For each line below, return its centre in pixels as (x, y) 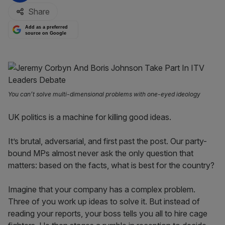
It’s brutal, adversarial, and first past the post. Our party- (107, 141)
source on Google (46, 33)
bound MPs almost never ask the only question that (101, 153)
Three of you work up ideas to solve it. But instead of (104, 201)
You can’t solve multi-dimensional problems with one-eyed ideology (104, 94)
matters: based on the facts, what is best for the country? (112, 165)
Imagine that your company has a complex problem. (102, 189)
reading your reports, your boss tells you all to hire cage (108, 213)
